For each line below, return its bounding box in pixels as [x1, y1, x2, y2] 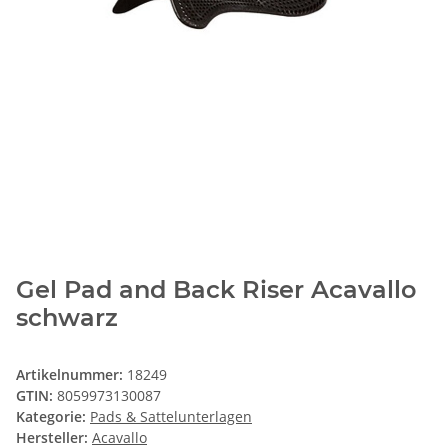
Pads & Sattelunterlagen [90, 407, 252, 427]
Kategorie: [16, 407, 90, 427]
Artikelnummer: [16, 365, 127, 385]
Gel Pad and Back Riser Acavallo [16, 275, 416, 305]
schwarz [16, 303, 118, 333]
